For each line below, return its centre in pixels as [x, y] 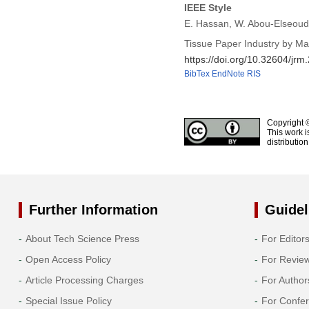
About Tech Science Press [82, 238]
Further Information [93, 209]
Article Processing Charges [84, 280]
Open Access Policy [68, 259]
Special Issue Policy [68, 300]
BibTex [197, 73]
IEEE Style [208, 8]
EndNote [228, 73]
